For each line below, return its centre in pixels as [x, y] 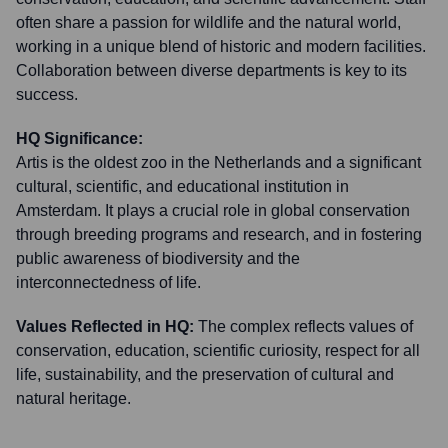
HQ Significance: [79, 138]
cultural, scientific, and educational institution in [182, 186]
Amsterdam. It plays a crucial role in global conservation [213, 210]
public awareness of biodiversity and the [158, 258]
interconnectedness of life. [108, 282]
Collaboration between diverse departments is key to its [211, 70]
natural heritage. [73, 398]
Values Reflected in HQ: [105, 326]
